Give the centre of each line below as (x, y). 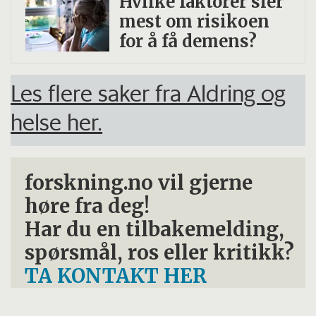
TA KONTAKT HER (116, 276)
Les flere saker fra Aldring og (148, 93)
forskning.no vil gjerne (139, 183)
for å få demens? (188, 41)
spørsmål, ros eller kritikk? (160, 253)
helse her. (57, 122)
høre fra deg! (87, 207)
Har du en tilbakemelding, (155, 230)
